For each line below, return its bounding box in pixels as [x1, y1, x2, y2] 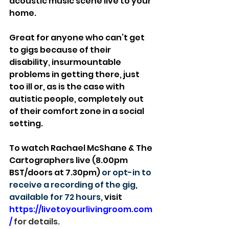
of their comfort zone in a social [9, 105, 146, 117]
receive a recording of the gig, [9, 179, 139, 191]
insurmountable [52, 56, 123, 68]
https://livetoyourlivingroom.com [9, 203, 152, 215]
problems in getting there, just [9, 68, 141, 80]
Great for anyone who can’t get [9, 32, 146, 43]
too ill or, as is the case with [9, 81, 126, 93]
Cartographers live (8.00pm [9, 154, 129, 166]
